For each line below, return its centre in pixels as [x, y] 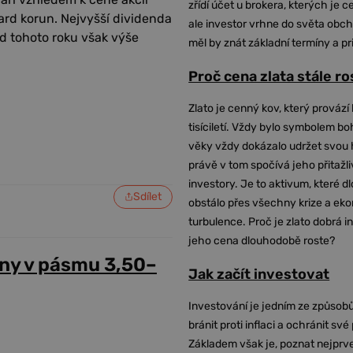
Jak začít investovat [259, 274]
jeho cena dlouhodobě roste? [262, 241]
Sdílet [148, 196]
